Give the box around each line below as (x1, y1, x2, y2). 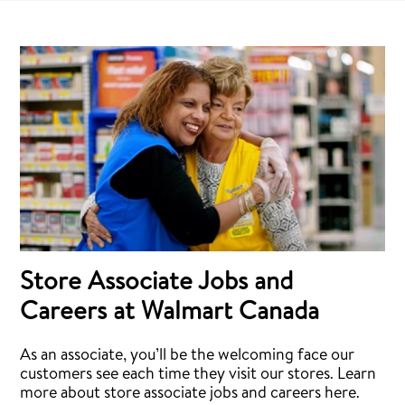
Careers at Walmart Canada (20, 300, 320, 326)
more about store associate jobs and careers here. (20, 385, 361, 402)
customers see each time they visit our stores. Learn (20, 366, 377, 383)
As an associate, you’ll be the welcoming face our (20, 347, 355, 364)
